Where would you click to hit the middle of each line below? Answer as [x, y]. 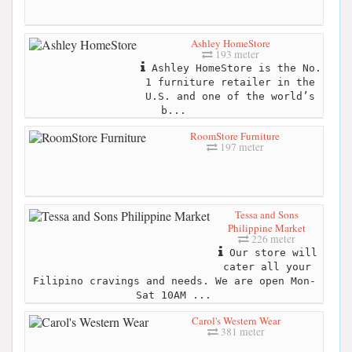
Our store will [270, 252]
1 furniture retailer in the [230, 82]
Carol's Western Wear [236, 321]
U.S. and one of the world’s [230, 96]
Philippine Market [267, 227]
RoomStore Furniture [235, 136]
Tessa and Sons [267, 214]
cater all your [267, 266]
